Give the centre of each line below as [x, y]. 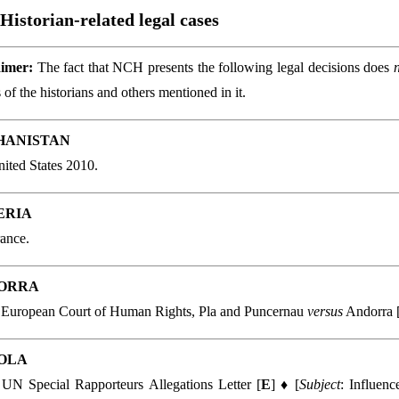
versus [325, 311]
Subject [320, 384]
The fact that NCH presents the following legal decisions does [213, 67]
